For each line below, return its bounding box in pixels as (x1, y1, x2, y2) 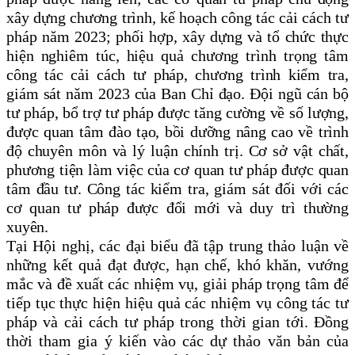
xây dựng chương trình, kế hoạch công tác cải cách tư (6, 9, 349, 27)
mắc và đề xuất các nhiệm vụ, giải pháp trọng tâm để (6, 275, 349, 293)
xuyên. (6, 218, 49, 236)
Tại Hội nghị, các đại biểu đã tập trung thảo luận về (6, 237, 349, 255)
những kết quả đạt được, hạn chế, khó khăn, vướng (6, 256, 349, 274)
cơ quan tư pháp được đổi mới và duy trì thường (6, 199, 349, 217)
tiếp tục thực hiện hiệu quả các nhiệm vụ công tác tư (6, 294, 349, 312)
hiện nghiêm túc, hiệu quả (6, 47, 192, 65)
